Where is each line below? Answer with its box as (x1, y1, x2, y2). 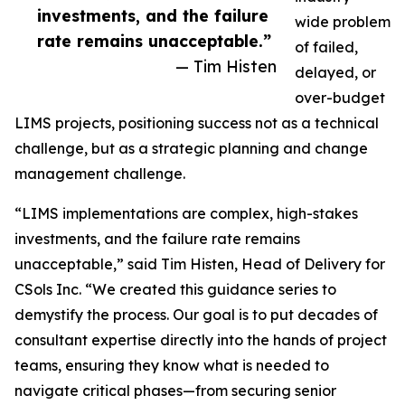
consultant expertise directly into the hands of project (14, 331, 387, 350)
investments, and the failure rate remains (14, 230, 300, 249)
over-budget (295, 89, 385, 108)
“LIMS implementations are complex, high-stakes (14, 204, 358, 223)
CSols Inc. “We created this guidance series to (14, 280, 336, 299)
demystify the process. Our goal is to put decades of (14, 306, 378, 325)
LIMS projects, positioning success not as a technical (14, 114, 379, 133)
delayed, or (295, 63, 376, 82)
